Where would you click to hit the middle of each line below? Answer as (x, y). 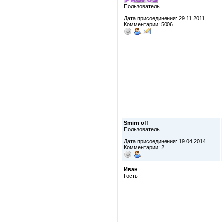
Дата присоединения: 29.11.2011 (164, 18)
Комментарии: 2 (144, 147)
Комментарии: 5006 (148, 24)
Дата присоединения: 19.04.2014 (165, 141)
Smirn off (136, 123)
